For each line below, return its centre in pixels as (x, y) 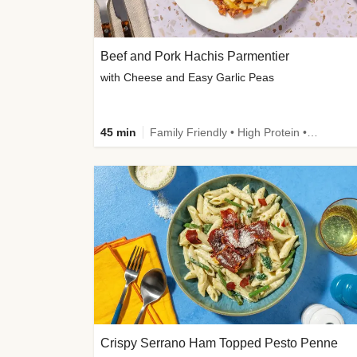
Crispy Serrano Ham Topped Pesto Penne (219, 343)
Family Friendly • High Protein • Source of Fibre (312, 133)
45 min (118, 133)
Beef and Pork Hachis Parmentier (195, 57)
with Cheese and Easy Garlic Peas (187, 78)
